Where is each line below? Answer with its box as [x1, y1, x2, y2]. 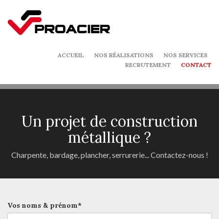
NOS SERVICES [163, 51, 208, 59]
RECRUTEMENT [125, 61, 171, 68]
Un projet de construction [22, 112, 197, 131]
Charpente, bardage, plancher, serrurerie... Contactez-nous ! [11, 150, 208, 159]
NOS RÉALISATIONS [94, 51, 153, 59]
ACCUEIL [58, 51, 84, 59]
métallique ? [68, 128, 151, 147]
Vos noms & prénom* [7, 201, 82, 210]
